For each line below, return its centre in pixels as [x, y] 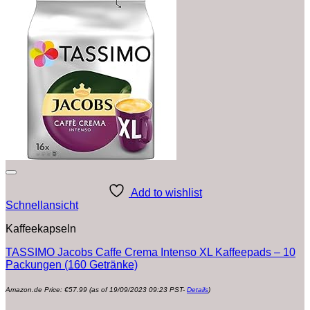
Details [198, 290]
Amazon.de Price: [35, 290]
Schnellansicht [42, 206]
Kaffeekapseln [41, 229]
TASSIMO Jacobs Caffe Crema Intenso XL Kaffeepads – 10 [151, 253]
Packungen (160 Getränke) [72, 265]
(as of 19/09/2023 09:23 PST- [137, 290]
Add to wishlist [166, 193]
